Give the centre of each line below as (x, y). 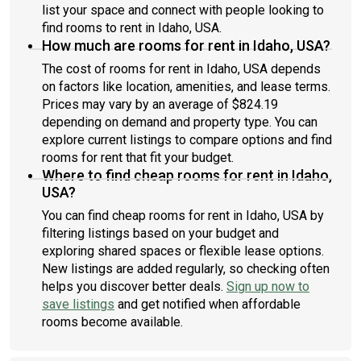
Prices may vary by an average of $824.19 (160, 104)
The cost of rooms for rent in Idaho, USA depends (181, 69)
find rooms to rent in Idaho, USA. (132, 28)
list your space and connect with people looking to (183, 10)
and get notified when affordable (207, 304)
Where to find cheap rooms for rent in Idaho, (187, 175)
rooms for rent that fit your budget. (138, 158)
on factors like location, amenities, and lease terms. (186, 87)
